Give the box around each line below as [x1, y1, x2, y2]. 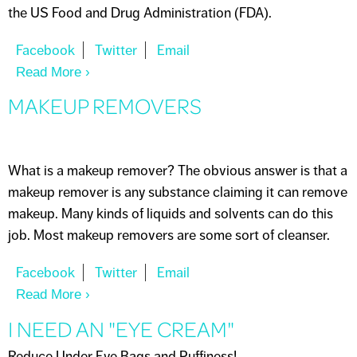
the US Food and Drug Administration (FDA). [8, 3, 272, 22]
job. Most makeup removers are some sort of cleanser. [8, 226, 330, 244]
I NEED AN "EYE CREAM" [8, 312, 234, 344]
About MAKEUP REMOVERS [81, 287, 255, 302]
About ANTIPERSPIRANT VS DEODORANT [81, 64, 343, 80]
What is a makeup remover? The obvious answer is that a [8, 162, 347, 179]
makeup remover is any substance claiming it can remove [8, 183, 347, 201]
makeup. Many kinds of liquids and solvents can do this [8, 205, 333, 222]
